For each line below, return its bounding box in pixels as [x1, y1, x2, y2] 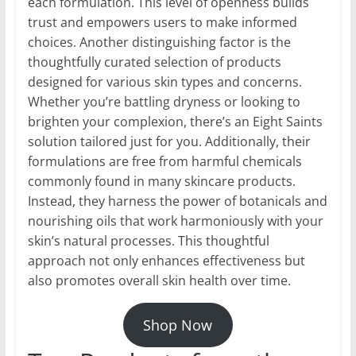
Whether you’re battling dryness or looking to [27, 93, 300, 111]
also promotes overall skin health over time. [27, 272, 291, 290]
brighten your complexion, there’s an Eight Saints [27, 113, 323, 131]
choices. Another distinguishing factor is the [27, 33, 291, 52]
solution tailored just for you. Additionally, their [27, 133, 311, 151]
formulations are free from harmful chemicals [27, 153, 302, 171]
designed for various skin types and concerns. [27, 73, 302, 91]
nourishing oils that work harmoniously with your [27, 212, 323, 230]
